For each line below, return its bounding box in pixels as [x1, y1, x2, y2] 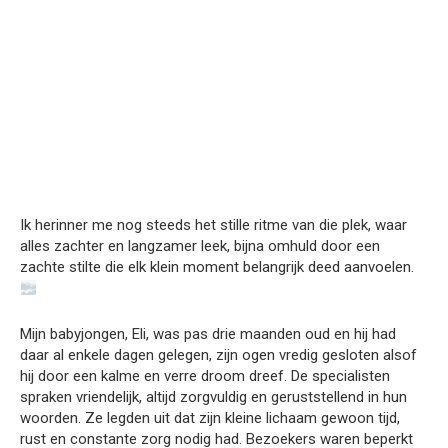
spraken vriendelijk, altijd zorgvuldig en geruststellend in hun [20, 388, 407, 406]
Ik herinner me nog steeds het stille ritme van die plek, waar [20, 216, 407, 234]
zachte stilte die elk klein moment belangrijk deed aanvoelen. [20, 258, 414, 276]
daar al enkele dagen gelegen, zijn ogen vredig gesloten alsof [20, 346, 417, 364]
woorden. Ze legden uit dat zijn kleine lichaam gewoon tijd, [20, 409, 400, 427]
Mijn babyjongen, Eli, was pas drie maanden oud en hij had [20, 325, 396, 343]
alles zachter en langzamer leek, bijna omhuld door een [20, 237, 380, 255]
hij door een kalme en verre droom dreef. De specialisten [20, 367, 390, 385]
